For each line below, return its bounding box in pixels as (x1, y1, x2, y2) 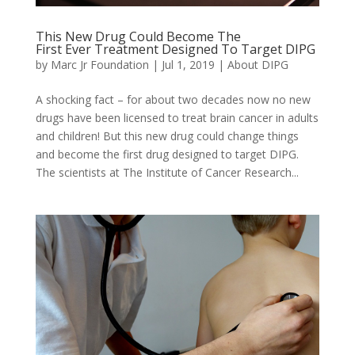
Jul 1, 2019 (161, 57, 215, 73)
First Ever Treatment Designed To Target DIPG (35, 40, 315, 59)
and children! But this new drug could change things (35, 128, 299, 144)
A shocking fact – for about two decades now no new (35, 92, 311, 108)
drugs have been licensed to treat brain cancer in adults (35, 110, 319, 126)
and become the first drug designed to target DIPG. (35, 147, 299, 162)
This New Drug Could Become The (35, 28, 241, 46)
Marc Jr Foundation (50, 57, 149, 73)
